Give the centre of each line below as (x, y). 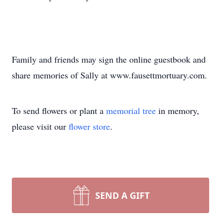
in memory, (178, 110)
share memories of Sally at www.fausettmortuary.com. (110, 75)
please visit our (40, 126)
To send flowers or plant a (59, 110)
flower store (89, 126)
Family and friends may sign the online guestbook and (109, 59)
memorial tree (131, 110)
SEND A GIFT (122, 195)
